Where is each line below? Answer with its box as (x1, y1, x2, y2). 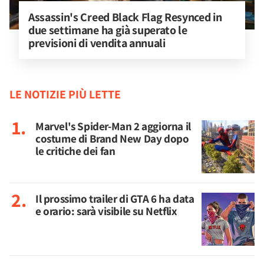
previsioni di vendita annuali (28, 35, 166, 51)
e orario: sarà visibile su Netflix (35, 203, 177, 219)
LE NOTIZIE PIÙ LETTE (9, 87, 121, 102)
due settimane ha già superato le (28, 22, 190, 38)
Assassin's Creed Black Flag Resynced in (28, 9, 225, 25)
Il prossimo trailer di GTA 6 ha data (35, 191, 194, 206)
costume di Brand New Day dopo (35, 131, 189, 146)
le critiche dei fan (35, 143, 115, 159)
